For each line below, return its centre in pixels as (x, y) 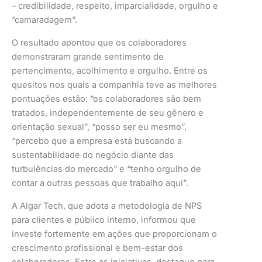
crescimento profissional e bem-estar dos (97, 248)
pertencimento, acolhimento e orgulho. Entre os (110, 71)
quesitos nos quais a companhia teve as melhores (114, 85)
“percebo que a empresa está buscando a (97, 141)
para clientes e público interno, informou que (104, 220)
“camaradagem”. (46, 20)
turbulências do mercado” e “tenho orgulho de (106, 169)
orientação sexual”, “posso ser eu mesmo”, (99, 127)
